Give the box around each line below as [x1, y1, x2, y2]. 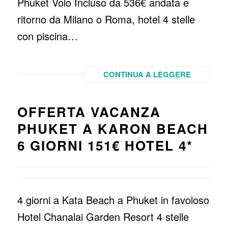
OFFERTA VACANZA [17, 102, 161, 121]
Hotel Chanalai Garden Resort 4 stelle [17, 209, 189, 224]
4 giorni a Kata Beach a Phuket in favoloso [17, 192, 209, 207]
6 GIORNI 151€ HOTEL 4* [17, 136, 193, 155]
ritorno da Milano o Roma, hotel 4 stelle [17, 12, 195, 26]
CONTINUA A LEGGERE [103, 69, 191, 80]
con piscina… [17, 28, 78, 43]
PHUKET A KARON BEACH [17, 119, 208, 138]
